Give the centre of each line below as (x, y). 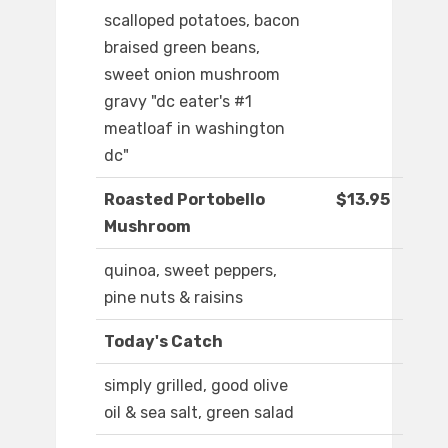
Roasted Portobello (184, 200)
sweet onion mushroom (192, 75)
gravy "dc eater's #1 (178, 102)
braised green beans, (182, 48)
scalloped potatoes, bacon (202, 21)
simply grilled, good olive (196, 386)
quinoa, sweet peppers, (190, 271)
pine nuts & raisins (173, 298)
